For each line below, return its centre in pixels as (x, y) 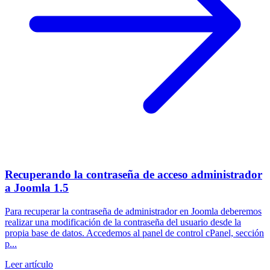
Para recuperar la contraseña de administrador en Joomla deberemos (133, 211)
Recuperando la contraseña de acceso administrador (133, 175)
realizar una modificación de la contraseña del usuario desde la (123, 222)
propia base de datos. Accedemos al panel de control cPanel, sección (134, 233)
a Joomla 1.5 (37, 188)
